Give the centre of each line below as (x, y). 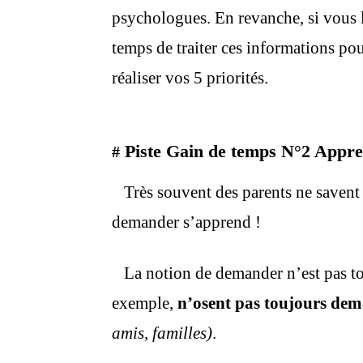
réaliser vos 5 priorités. (192, 78)
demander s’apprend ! (186, 222)
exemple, (145, 303)
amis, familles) (162, 333)
